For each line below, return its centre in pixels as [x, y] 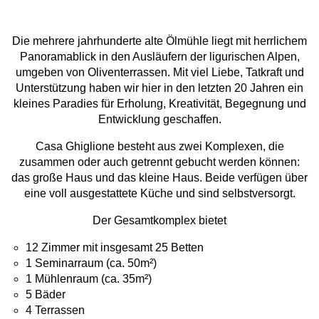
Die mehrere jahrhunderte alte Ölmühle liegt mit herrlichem [159, 41]
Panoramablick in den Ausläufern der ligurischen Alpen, [159, 57]
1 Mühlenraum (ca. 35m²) [89, 279]
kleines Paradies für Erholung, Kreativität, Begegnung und [159, 104]
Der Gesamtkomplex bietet [159, 220]
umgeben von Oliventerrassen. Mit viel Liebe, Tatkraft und [159, 72]
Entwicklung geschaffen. [159, 119]
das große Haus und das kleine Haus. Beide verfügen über [159, 178]
